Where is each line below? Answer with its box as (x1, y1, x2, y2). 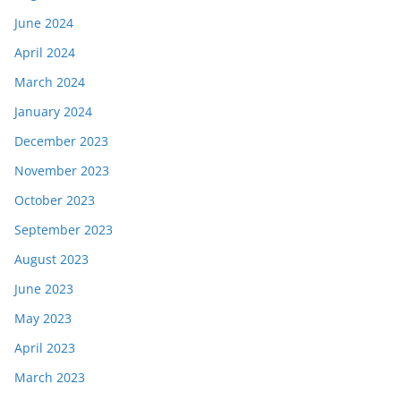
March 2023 (14, 369, 85, 387)
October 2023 (14, 192, 95, 209)
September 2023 (14, 221, 113, 239)
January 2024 (14, 103, 92, 121)
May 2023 (14, 310, 72, 328)
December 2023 (14, 132, 108, 150)
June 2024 (14, 14, 73, 32)
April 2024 (14, 44, 75, 62)
